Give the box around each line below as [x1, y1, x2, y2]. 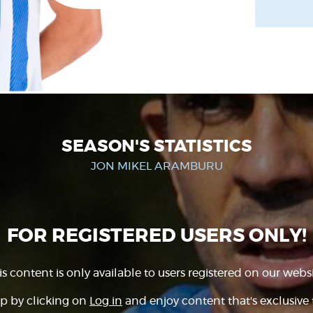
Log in [89, 295, 122, 307]
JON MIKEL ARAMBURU [90, 161, 223, 172]
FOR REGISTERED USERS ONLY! [6, 226, 307, 246]
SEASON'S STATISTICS [61, 138, 252, 155]
